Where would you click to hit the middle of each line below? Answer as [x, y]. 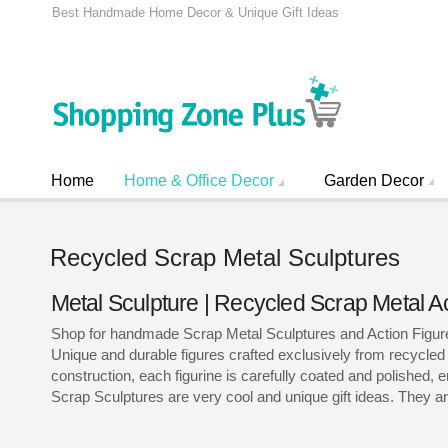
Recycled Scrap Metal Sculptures [225, 257]
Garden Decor [374, 180]
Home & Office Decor [199, 180]
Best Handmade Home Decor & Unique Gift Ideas [195, 12]
